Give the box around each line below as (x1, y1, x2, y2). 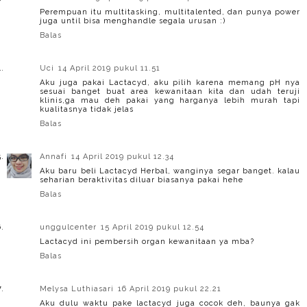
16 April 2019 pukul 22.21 (118, 284, 221, 293)
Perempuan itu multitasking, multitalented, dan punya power (40, 7, 300, 16)
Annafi (40, 151, 67, 161)
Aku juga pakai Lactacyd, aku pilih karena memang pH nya (40, 77, 300, 87)
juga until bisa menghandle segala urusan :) (40, 16, 225, 25)
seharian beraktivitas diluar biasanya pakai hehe (40, 175, 243, 184)
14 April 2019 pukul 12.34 (71, 151, 174, 161)
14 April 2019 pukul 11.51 (58, 63, 160, 73)
